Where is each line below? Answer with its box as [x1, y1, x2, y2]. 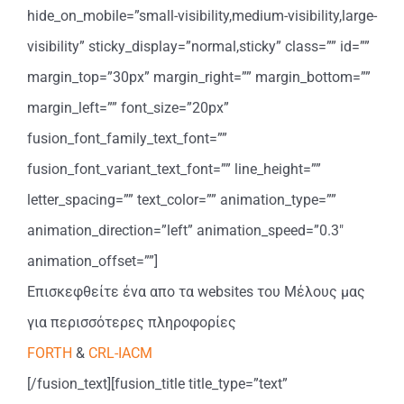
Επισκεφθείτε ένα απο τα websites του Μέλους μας [27, 282, 365, 300]
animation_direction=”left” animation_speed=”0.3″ [27, 221, 344, 239]
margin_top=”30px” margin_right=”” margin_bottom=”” [27, 68, 371, 86]
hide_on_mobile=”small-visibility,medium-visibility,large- [27, 6, 377, 24]
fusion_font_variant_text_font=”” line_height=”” [27, 160, 321, 178]
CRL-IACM [88, 344, 152, 362]
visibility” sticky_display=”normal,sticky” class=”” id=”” [27, 37, 370, 55]
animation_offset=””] [27, 252, 158, 270]
